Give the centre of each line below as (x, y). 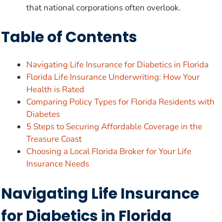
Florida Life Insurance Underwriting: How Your (113, 77)
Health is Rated (55, 90)
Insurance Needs (58, 164)
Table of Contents (69, 37)
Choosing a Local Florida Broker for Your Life (109, 152)
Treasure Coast (54, 139)
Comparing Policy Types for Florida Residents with (120, 102)
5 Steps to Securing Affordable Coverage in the (114, 127)
